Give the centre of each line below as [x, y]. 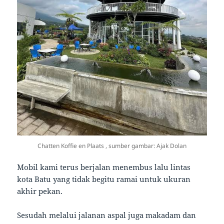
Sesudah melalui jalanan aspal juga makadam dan [107, 215]
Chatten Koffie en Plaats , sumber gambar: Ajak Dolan [112, 146]
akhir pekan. [40, 191]
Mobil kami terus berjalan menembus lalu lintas [104, 167]
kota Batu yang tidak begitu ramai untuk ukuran [104, 179]
